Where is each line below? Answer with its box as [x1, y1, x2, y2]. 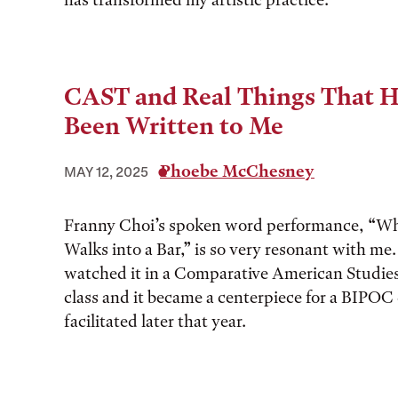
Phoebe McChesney [160, 161, 314, 181]
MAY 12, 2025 [64, 163, 148, 179]
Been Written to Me [64, 112, 283, 140]
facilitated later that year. [64, 311, 246, 331]
